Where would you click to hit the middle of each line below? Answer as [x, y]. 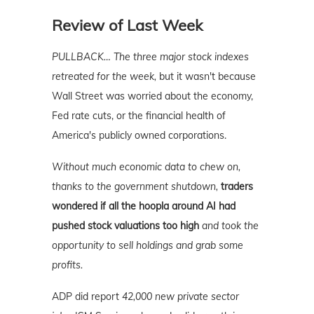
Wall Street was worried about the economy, [152, 96]
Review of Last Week [127, 25]
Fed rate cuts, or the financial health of [139, 115]
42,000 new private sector [180, 296]
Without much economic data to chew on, [146, 166]
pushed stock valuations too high [125, 225]
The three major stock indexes [181, 56]
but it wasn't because [206, 76]
